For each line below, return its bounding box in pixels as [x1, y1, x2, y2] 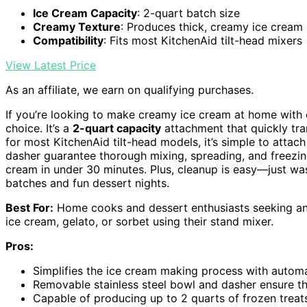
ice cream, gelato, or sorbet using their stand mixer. [5, 214, 273, 229]
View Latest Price [5, 58, 96, 73]
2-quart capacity [73, 121, 161, 136]
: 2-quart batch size [137, 6, 240, 21]
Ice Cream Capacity [33, 6, 137, 21]
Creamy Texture [33, 20, 121, 34]
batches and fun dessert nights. [5, 176, 169, 191]
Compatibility [33, 34, 103, 48]
